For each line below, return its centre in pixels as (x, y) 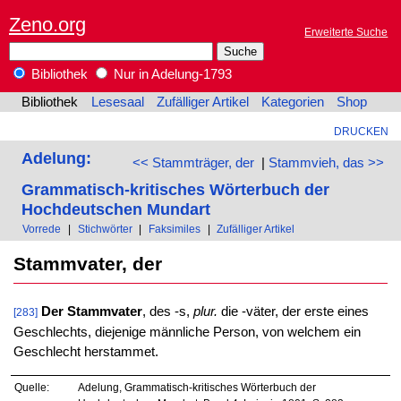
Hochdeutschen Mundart (115, 209)
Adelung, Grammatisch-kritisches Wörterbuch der (196, 388)
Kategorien (293, 102)
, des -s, (167, 312)
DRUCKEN (361, 132)
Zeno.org (47, 24)
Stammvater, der (87, 264)
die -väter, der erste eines (293, 312)
